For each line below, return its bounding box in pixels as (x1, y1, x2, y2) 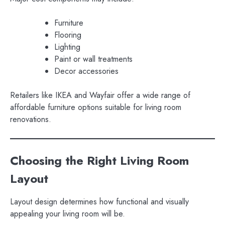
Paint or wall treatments (54, 53, 133, 65)
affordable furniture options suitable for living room (10, 101, 181, 114)
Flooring (54, 29, 81, 41)
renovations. (10, 114, 51, 126)
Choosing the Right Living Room (10, 151, 189, 169)
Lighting (54, 41, 80, 53)
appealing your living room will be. (10, 207, 125, 219)
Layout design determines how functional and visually (10, 195, 189, 207)
